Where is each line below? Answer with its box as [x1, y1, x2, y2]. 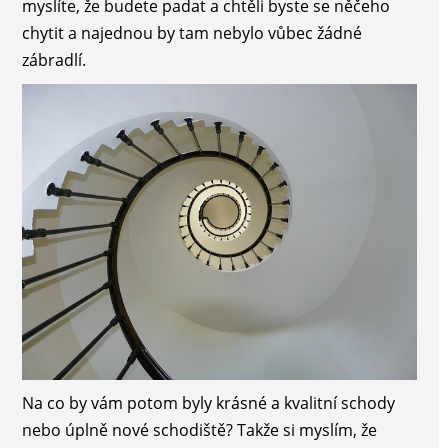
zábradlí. [21, 49, 86, 72]
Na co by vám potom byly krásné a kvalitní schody [21, 391, 395, 414]
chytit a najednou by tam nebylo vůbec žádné [21, 22, 362, 45]
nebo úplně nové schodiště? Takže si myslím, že [21, 418, 377, 441]
